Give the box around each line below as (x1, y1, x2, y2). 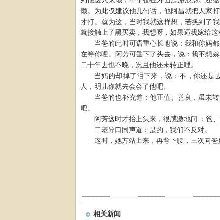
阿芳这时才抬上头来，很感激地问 (94, 115, 197, 123)
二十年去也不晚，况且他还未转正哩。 (81, 61, 197, 69)
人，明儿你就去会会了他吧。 (81, 82, 170, 90)
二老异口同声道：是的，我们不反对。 (94, 126, 211, 134)
